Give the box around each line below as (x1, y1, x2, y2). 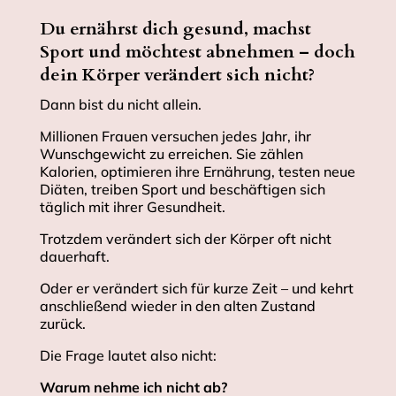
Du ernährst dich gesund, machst (39, 17, 311, 42)
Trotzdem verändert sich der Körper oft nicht (39, 230, 331, 248)
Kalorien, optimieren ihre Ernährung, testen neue (39, 163, 355, 181)
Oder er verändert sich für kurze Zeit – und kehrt (39, 279, 354, 298)
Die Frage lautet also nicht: (39, 346, 217, 365)
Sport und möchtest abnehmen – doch (39, 40, 355, 65)
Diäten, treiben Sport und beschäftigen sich (39, 180, 325, 199)
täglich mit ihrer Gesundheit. (39, 198, 225, 217)
